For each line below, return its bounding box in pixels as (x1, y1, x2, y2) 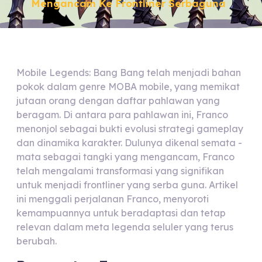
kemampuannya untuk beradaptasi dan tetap (16, 207, 226, 219)
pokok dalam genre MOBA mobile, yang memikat (16, 81, 240, 92)
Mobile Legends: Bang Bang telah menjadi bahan (16, 67, 241, 78)
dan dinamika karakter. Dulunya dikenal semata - (16, 137, 242, 149)
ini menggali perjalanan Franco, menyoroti (16, 193, 209, 205)
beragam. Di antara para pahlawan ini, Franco (16, 109, 228, 120)
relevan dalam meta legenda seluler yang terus (16, 221, 233, 233)
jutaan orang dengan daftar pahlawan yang (16, 95, 220, 106)
